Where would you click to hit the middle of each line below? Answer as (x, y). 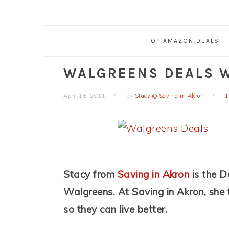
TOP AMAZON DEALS (183, 41)
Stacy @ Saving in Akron (169, 96)
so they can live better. (115, 209)
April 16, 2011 (84, 96)
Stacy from (90, 175)
